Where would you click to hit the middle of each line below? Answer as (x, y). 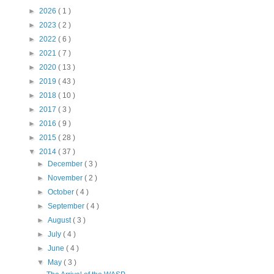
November (66, 178)
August (61, 220)
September (67, 206)
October (62, 192)
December (66, 164)
